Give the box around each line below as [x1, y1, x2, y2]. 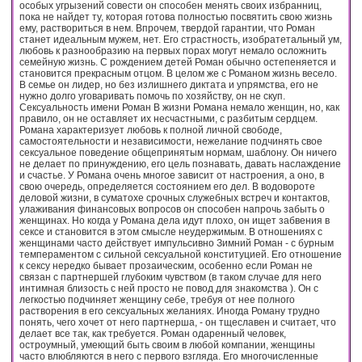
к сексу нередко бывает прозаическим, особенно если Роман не [19, 259, 313, 271]
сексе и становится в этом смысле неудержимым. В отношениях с [19, 225, 322, 238]
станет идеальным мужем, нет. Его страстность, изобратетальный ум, [19, 33, 342, 45]
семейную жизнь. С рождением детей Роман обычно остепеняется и [19, 56, 336, 68]
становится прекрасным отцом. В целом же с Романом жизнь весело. [19, 67, 337, 79]
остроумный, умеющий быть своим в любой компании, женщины [19, 339, 315, 351]
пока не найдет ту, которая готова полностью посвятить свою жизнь [19, 11, 332, 23]
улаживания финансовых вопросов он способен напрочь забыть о [19, 203, 325, 215]
